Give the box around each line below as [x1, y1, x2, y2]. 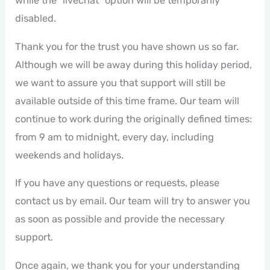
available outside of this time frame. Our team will [15, 95, 240, 107]
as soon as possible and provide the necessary [15, 213, 225, 225]
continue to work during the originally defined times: [15, 113, 253, 125]
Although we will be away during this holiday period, [15, 58, 253, 71]
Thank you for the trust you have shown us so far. [15, 40, 239, 52]
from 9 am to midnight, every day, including [15, 131, 215, 143]
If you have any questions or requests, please [15, 177, 220, 189]
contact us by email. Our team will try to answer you [15, 195, 251, 207]
